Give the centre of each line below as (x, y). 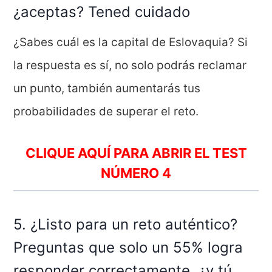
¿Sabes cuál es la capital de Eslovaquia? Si (131, 42)
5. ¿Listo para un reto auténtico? (126, 224)
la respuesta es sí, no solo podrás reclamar (130, 65)
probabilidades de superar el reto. (106, 111)
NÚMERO (131, 173)
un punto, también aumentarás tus (107, 88)
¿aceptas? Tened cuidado (102, 12)
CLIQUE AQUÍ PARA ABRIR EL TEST (136, 153)
